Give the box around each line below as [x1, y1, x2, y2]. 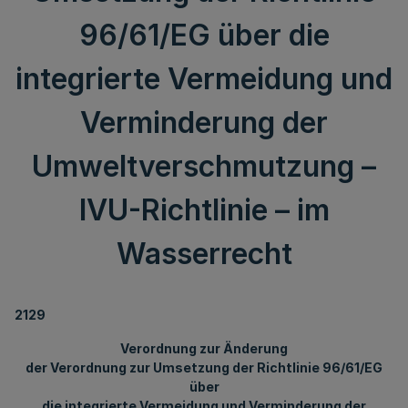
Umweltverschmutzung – [32, 148, 376, 184]
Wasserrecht [116, 236, 292, 271]
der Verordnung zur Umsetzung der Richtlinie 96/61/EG [25, 360, 382, 375]
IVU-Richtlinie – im [78, 192, 330, 228]
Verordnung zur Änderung [120, 341, 288, 356]
